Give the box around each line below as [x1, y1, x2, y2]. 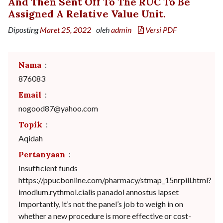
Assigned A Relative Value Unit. [8, 7, 166, 20]
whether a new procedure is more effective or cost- [18, 211, 191, 221]
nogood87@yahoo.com [18, 104, 98, 113]
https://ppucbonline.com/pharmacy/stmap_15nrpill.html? [18, 175, 212, 185]
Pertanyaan [18, 149, 65, 159]
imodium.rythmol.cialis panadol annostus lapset [18, 187, 179, 197]
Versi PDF [144, 25, 177, 34]
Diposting [8, 25, 40, 34]
